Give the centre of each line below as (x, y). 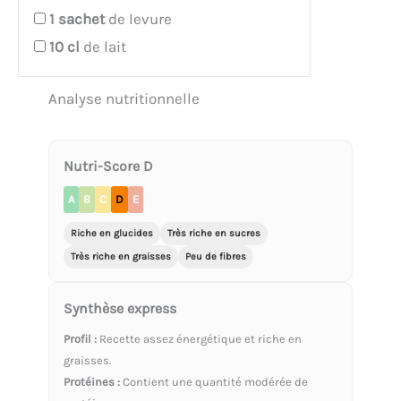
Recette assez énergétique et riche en (199, 338)
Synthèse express (120, 308)
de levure (138, 18)
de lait (103, 46)
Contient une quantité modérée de (214, 381)
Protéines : (92, 381)
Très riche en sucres (214, 233)
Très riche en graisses (121, 256)
